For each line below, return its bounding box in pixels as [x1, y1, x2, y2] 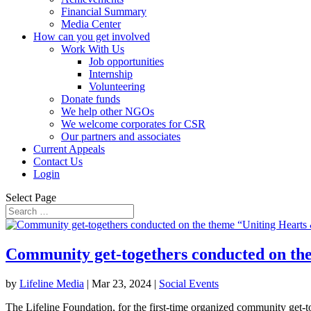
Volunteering [89, 81, 145, 92]
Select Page [6, 192, 56, 203]
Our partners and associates [61, 131, 180, 142]
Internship [89, 68, 133, 80]
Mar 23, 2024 [92, 277, 151, 289]
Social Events [159, 277, 219, 289]
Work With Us [61, 43, 124, 55]
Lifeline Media [19, 277, 84, 289]
